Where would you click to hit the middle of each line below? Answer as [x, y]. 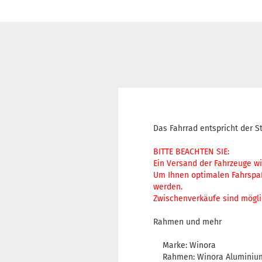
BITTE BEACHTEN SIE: [191, 152]
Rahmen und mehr [187, 222]
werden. [168, 187]
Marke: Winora [185, 246]
